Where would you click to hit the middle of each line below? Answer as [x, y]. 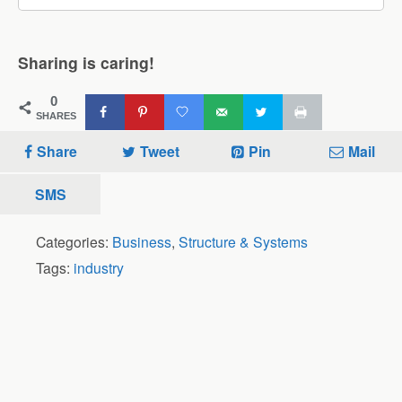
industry [99, 267]
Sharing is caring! [86, 62]
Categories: [74, 241]
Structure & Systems [243, 241]
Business [142, 241]
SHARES [56, 115]
